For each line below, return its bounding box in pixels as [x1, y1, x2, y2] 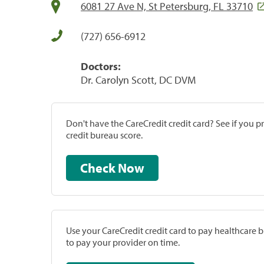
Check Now [118, 159, 144, 176]
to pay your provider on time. [66, 236, 180, 248]
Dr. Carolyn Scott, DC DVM [81, 72, 196, 87]
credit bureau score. [66, 128, 143, 141]
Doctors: [81, 59, 121, 73]
